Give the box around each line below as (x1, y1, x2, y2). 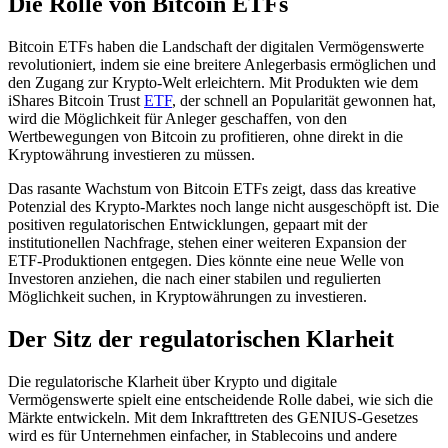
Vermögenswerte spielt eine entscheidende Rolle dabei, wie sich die (8, 390, 433, 408)
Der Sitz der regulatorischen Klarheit (8, 325, 394, 352)
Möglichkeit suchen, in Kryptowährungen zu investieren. (8, 287, 367, 305)
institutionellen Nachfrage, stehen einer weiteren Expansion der (8, 233, 406, 251)
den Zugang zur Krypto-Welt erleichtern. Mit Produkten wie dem (8, 73, 418, 91)
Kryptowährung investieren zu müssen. (8, 145, 255, 163)
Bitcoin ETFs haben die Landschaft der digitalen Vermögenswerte (8, 37, 424, 55)
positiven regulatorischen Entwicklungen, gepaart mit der (8, 215, 367, 233)
